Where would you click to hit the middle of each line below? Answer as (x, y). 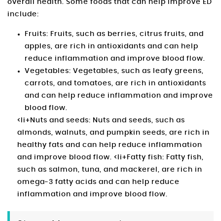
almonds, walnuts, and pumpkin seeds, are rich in (113, 133)
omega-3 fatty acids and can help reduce (98, 182)
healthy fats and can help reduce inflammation (110, 145)
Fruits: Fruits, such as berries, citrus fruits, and (114, 34)
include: (23, 15)
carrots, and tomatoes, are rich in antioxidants (115, 84)
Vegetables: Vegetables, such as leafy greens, (114, 71)
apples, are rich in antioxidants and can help (111, 47)
